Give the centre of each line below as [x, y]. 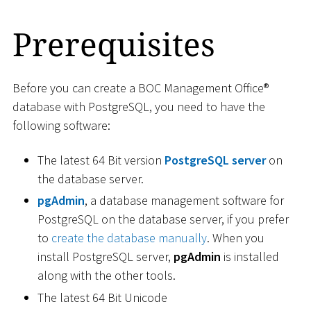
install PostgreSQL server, [106, 257]
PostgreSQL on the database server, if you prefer [163, 219]
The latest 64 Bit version [101, 160]
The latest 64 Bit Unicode [102, 297]
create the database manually [129, 238]
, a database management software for [184, 201]
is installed [250, 257]
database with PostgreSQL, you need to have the [139, 107]
